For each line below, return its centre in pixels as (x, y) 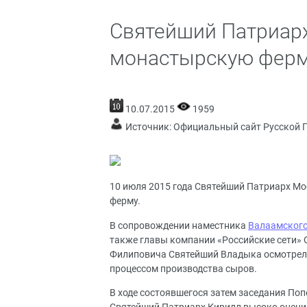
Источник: (148, 127)
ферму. (125, 201)
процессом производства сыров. (183, 269)
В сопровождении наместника (179, 225)
